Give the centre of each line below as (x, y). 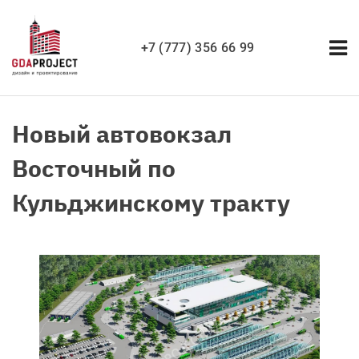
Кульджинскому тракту (151, 202)
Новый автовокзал (122, 133)
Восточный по (94, 168)
